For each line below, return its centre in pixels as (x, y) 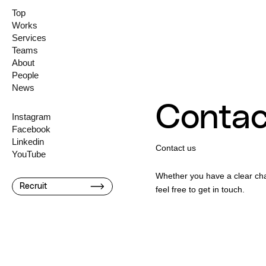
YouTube (29, 154)
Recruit (34, 186)
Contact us (176, 148)
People (25, 75)
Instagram (31, 117)
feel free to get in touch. (200, 189)
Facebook (31, 129)
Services (29, 38)
